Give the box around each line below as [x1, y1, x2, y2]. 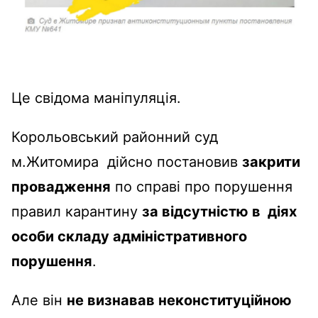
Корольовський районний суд [11, 128, 218, 146]
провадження [11, 177, 111, 195]
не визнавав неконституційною [67, 291, 292, 309]
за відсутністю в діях [142, 202, 297, 220]
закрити [242, 153, 300, 170]
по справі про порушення [111, 177, 292, 195]
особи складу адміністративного [11, 227, 247, 245]
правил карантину [11, 202, 142, 220]
